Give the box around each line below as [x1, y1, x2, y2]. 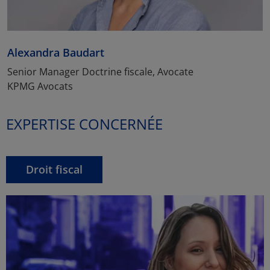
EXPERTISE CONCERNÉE [6, 113, 163, 134]
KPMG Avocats [7, 79, 73, 93]
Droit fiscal [26, 162, 83, 177]
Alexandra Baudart [7, 45, 104, 60]
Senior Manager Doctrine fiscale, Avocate [7, 64, 193, 78]
